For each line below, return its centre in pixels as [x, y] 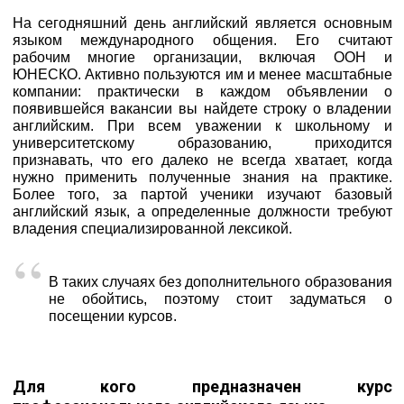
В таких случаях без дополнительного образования [220, 281]
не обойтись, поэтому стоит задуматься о [220, 298]
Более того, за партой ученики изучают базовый [202, 194]
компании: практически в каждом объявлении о [202, 91]
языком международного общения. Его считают [202, 40]
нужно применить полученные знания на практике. [202, 177]
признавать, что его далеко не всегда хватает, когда [202, 160]
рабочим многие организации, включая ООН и [202, 57]
